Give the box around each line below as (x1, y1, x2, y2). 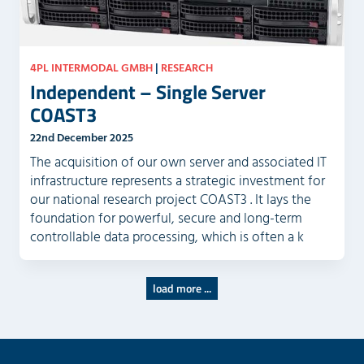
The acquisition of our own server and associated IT (29, 150, 327, 174)
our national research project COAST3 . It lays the (29, 188, 311, 211)
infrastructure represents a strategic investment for (29, 169, 325, 193)
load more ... (153, 279, 211, 297)
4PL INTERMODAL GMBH (29, 58, 153, 77)
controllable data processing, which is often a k (29, 225, 304, 249)
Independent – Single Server (29, 77, 266, 107)
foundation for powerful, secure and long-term (29, 206, 302, 230)
